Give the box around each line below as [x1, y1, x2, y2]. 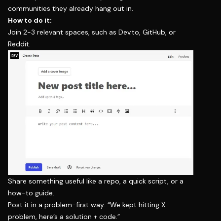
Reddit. [8, 39, 31, 48]
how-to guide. [8, 188, 54, 197]
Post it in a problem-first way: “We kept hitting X [8, 200, 165, 209]
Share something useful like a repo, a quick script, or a [8, 176, 184, 185]
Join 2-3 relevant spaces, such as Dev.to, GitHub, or [8, 27, 176, 37]
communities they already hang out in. [8, 3, 133, 13]
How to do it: [8, 15, 52, 25]
